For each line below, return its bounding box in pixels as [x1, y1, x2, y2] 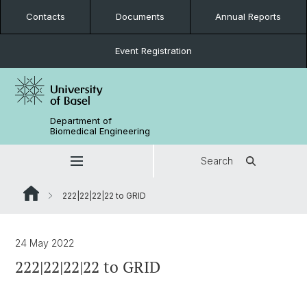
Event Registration [114, 45, 192, 56]
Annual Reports [215, 11, 282, 22]
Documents [115, 11, 164, 22]
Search [201, 155, 233, 167]
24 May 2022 [15, 237, 74, 249]
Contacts [25, 11, 65, 22]
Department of [50, 115, 112, 126]
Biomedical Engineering [50, 125, 151, 136]
